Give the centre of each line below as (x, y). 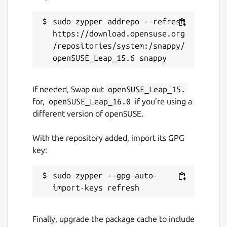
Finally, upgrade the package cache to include (113, 219)
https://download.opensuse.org (119, 33)
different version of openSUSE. (88, 113)
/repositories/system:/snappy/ (119, 45)
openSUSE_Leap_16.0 (90, 101)
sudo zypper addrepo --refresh (119, 21)
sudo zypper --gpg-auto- (105, 175)
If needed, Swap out (69, 89)
